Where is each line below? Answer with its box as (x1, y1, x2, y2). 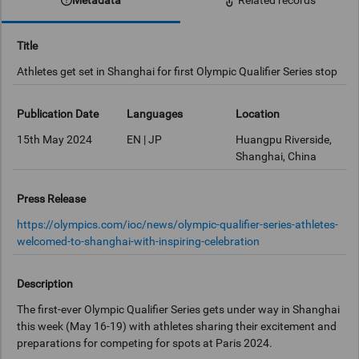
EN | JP (126, 132, 162, 146)
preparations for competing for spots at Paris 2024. (17, 336, 273, 349)
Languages (126, 107, 183, 121)
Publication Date (17, 107, 99, 121)
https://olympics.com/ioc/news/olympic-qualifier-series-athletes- (17, 217, 339, 231)
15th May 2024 (17, 132, 93, 146)
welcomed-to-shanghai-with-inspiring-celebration (17, 234, 260, 248)
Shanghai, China (236, 149, 317, 163)
